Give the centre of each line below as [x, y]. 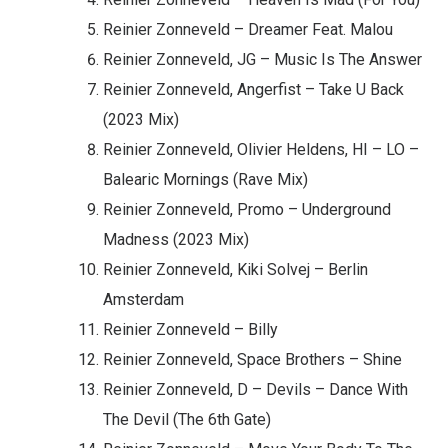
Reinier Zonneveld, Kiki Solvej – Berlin [235, 270]
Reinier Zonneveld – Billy [190, 330]
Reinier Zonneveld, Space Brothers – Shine [252, 360]
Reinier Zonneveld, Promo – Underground [247, 210]
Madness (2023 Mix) [176, 240]
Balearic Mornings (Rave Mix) [205, 180]
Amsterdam [143, 300]
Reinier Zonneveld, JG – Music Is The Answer [262, 60]
